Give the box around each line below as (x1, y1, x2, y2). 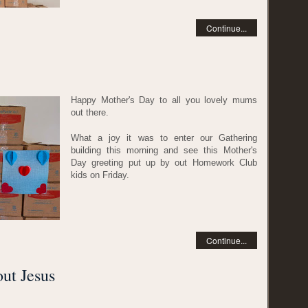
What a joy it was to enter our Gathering (71, 133, 257, 144)
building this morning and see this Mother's (71, 145, 257, 156)
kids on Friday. (71, 170, 129, 181)
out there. (71, 107, 109, 118)
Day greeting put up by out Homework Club (71, 157, 257, 168)
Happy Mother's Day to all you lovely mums (71, 94, 257, 105)
